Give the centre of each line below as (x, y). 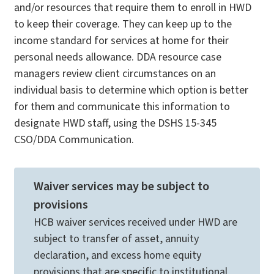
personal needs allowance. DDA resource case (118, 57)
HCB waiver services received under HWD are (135, 223)
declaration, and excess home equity (117, 256)
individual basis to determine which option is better (131, 91)
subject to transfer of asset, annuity (116, 239)
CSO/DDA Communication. (74, 140)
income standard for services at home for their (121, 41)
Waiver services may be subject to (121, 187)
